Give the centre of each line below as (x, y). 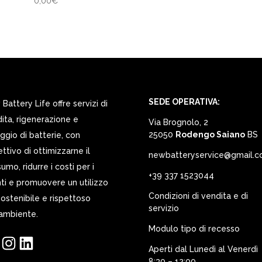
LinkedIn (33, 242)
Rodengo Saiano (210, 134)
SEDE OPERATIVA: (184, 101)
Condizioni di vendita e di (198, 196)
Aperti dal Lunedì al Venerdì (203, 249)
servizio (163, 208)
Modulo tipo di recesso (194, 228)
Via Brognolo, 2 (178, 122)
